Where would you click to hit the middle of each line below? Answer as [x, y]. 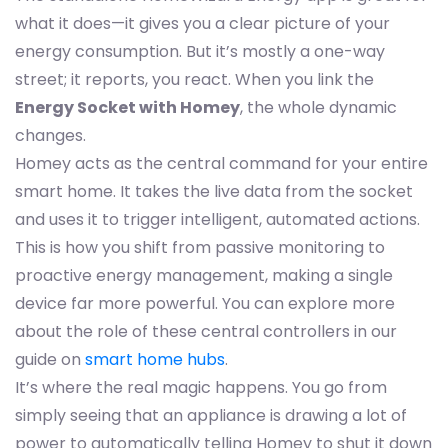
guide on [50, 359]
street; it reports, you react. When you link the [194, 79]
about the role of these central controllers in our [206, 331]
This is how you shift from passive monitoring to [200, 247]
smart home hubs [155, 359]
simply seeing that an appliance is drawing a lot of [211, 415]
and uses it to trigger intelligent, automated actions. [217, 219]
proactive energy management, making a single [204, 275]
